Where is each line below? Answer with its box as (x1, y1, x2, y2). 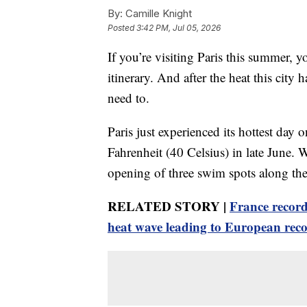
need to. (108, 89, 149, 107)
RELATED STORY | (108, 197, 230, 216)
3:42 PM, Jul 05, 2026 (136, 23, 221, 34)
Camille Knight (123, 7, 192, 21)
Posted (108, 23, 136, 34)
